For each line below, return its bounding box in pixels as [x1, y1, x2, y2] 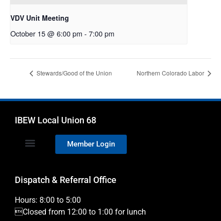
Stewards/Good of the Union [35, 69, 112, 77]
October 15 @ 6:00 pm [10, 28, 82, 38]
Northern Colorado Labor [137, 69, 206, 77]
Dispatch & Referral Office [15, 175, 116, 185]
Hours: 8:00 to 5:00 [15, 195, 81, 205]
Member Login [67, 140, 115, 149]
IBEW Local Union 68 [15, 115, 96, 126]
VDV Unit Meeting [10, 12, 69, 23]
